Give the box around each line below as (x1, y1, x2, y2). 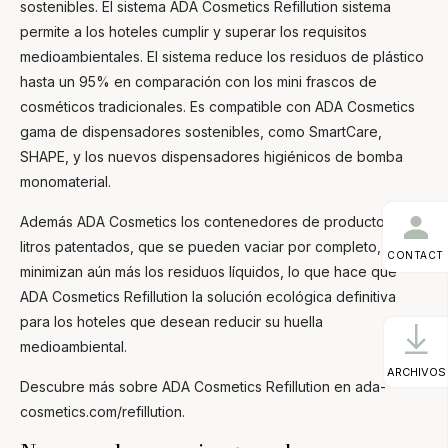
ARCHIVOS (386, 365, 446, 379)
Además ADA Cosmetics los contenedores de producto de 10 (20, 212, 425, 230)
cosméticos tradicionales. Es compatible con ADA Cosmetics (20, 97, 415, 115)
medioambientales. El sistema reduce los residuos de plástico (20, 47, 424, 65)
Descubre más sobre (20, 377, 162, 395)
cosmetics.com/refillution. (20, 402, 185, 420)
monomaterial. (20, 172, 111, 190)
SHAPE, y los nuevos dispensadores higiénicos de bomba (20, 147, 403, 165)
